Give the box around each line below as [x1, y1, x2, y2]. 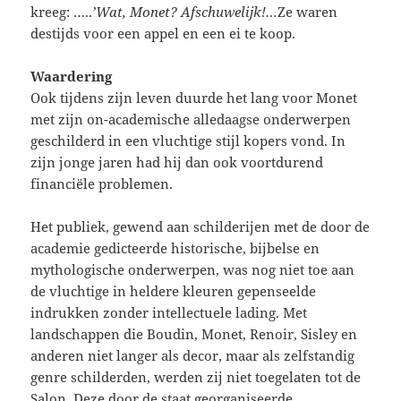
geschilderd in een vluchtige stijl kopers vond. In [30, 131, 346, 149]
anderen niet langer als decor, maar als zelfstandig [30, 346, 355, 364]
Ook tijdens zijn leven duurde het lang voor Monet [30, 88, 358, 107]
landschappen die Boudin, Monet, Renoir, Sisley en [30, 324, 358, 343]
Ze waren [277, 2, 338, 21]
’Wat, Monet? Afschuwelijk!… [92, 2, 278, 21]
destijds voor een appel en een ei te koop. [30, 23, 296, 42]
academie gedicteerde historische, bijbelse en [30, 238, 320, 257]
